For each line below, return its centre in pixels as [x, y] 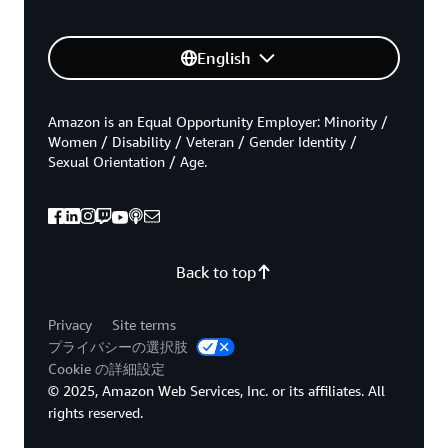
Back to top [216, 271]
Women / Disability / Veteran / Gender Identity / [202, 141]
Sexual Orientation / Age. [127, 161]
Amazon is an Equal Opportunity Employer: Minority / [218, 121]
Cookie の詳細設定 [106, 368]
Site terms [144, 324]
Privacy [70, 324]
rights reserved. [95, 412]
